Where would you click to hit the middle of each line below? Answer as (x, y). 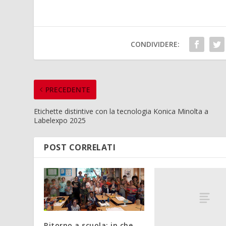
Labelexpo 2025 (60, 120)
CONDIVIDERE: (155, 44)
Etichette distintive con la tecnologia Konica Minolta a (121, 111)
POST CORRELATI (80, 147)
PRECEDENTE (68, 89)
